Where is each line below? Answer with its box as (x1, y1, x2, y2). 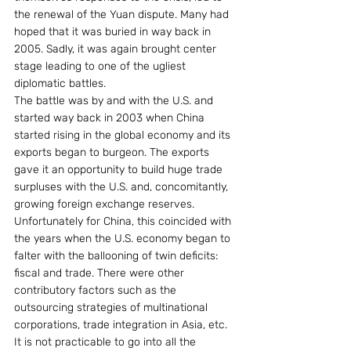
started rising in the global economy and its (14, 128, 233, 142)
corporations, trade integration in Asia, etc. (14, 318, 230, 331)
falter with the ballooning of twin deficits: (14, 249, 221, 262)
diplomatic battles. (14, 77, 106, 90)
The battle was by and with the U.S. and (14, 94, 216, 107)
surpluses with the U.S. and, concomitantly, (14, 180, 231, 194)
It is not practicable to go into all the (14, 335, 199, 349)
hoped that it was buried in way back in (14, 25, 214, 38)
